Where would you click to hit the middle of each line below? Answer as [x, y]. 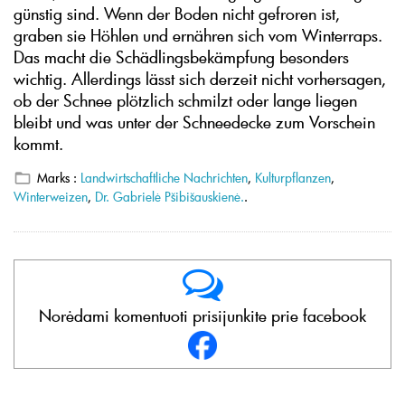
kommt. [38, 144]
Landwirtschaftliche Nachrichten [164, 177]
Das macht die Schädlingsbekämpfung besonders [181, 57]
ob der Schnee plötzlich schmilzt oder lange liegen [185, 101]
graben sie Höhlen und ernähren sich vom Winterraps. [198, 36]
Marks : [59, 177]
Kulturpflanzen [293, 177]
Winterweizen [51, 197]
